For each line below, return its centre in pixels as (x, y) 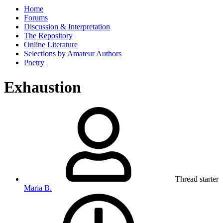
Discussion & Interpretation (67, 27)
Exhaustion (43, 87)
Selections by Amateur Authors (73, 54)
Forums (36, 18)
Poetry (34, 63)
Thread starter (197, 179)
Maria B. (38, 188)
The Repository (48, 36)
